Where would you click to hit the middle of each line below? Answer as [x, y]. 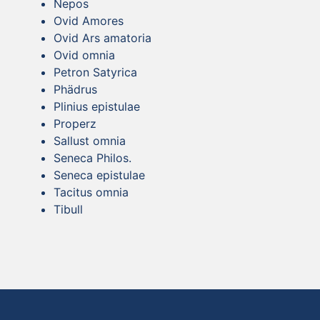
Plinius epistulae [97, 106]
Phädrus [75, 89]
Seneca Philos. [92, 157]
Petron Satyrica [95, 72]
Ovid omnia [84, 55]
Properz [75, 123]
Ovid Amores [89, 20]
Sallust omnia [90, 140]
